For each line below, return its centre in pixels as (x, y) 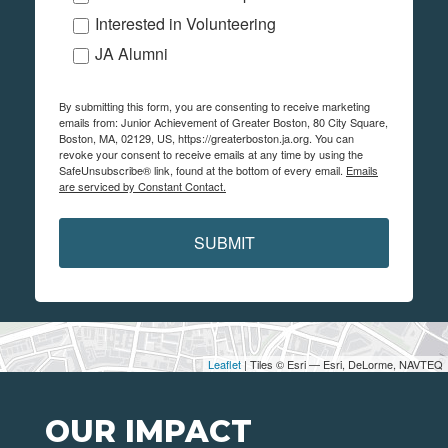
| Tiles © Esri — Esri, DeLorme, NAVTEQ (342, 364)
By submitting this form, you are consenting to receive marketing (214, 106)
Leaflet (224, 364)
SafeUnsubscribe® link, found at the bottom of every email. (202, 170)
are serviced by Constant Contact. (142, 186)
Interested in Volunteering (185, 24)
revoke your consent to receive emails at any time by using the (211, 154)
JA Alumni (131, 54)
